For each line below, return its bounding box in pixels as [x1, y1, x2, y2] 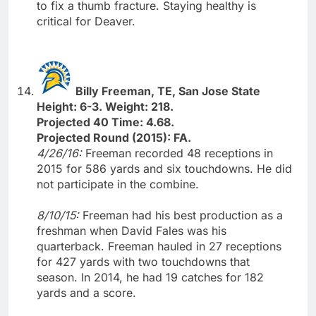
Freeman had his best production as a [83, 207, 283, 222]
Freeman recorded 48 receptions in [85, 145, 273, 160]
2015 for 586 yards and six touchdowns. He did [37, 161, 292, 176]
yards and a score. [37, 285, 136, 300]
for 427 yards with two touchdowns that [37, 254, 250, 269]
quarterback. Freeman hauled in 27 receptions [37, 238, 281, 253]
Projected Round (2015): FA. [37, 130, 191, 145]
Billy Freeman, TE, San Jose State [75, 83, 260, 98]
